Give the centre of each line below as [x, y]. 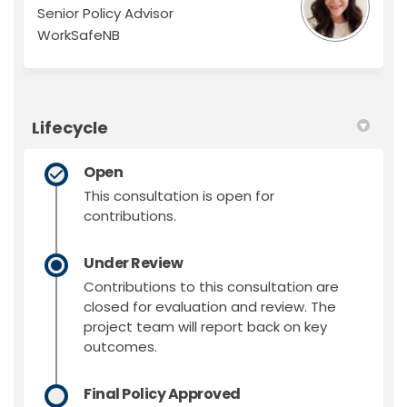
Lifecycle [70, 128]
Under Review [134, 263]
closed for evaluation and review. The [210, 307]
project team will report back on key [205, 327]
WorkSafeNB [79, 35]
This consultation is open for [179, 196]
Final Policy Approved [162, 394]
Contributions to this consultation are [211, 287]
